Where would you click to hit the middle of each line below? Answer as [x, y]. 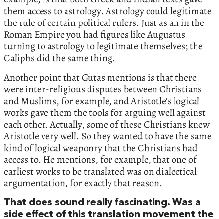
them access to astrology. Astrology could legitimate [108, 11]
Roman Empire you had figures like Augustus [95, 35]
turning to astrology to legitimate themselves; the [103, 46]
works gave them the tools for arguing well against [105, 113]
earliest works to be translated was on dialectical [100, 172]
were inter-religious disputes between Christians [103, 89]
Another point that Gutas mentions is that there [100, 78]
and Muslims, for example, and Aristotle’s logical [102, 101]
